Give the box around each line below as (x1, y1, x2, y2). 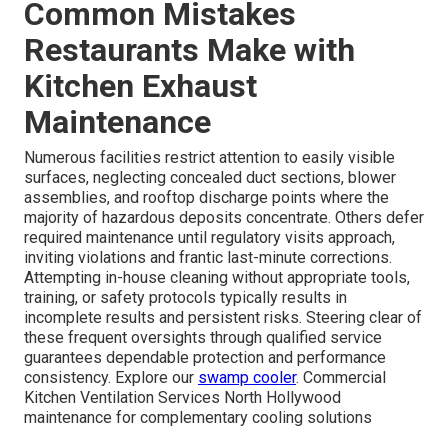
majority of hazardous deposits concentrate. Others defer (24, 207, 424, 227)
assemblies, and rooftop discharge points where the (24, 187, 389, 207)
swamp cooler (198, 367, 296, 387)
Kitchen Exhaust (24, 66, 257, 105)
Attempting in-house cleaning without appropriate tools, (24, 267, 410, 287)
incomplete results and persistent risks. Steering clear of (24, 307, 422, 327)
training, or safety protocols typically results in (24, 287, 347, 307)
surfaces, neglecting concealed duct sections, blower (24, 167, 396, 187)
